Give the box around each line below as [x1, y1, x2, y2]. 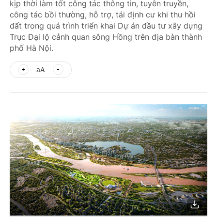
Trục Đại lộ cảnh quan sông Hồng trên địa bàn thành [10, 32, 202, 42]
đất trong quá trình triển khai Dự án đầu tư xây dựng [10, 21, 202, 31]
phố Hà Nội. [10, 43, 53, 53]
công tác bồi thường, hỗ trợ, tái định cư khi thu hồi [10, 10, 196, 19]
